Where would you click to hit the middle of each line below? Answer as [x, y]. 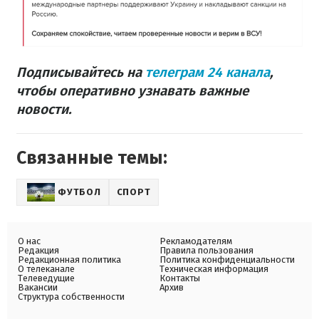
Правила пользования [206, 251]
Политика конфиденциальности [227, 260]
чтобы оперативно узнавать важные [132, 91]
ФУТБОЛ [79, 192]
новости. [44, 110]
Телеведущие [46, 278]
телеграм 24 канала [208, 73]
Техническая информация [214, 269]
